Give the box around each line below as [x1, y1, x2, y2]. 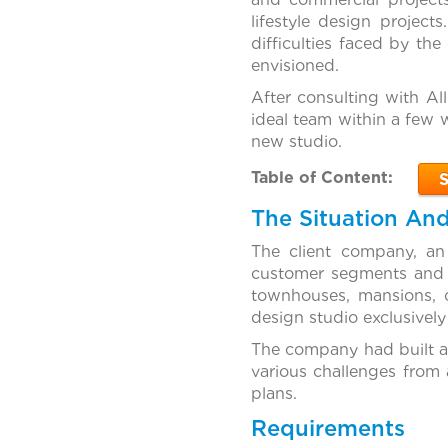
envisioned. [250, 56, 339, 76]
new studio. [250, 132, 342, 152]
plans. [250, 384, 297, 404]
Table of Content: [250, 168, 393, 188]
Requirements [250, 415, 405, 442]
